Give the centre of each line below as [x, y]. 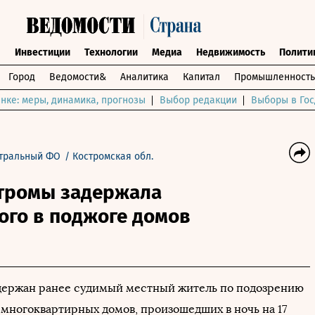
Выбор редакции [198, 100]
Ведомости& [78, 77]
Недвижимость [230, 52]
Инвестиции [42, 52]
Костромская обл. [113, 156]
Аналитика [144, 77]
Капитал [201, 77]
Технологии [111, 52]
